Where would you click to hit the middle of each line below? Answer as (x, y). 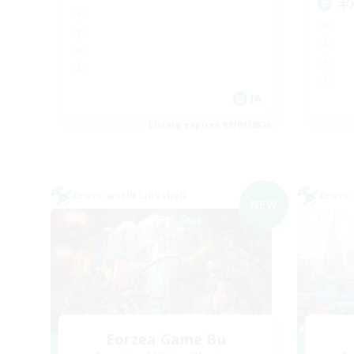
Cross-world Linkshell (130, 195)
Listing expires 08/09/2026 (210, 124)
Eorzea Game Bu (166, 339)
